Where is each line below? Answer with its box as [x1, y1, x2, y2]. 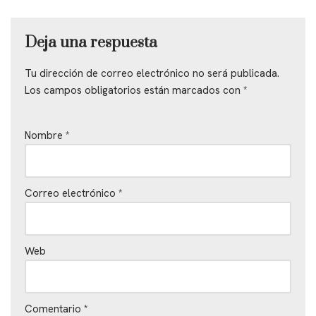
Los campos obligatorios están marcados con [25, 83, 243, 97]
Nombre [25, 128, 66, 142]
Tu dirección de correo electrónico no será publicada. [25, 66, 279, 80]
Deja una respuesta [25, 32, 157, 52]
